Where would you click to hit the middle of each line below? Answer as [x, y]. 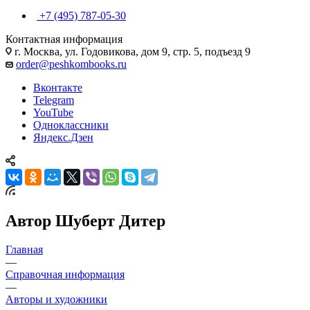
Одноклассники [71, 125]
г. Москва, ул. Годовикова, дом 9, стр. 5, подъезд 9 [131, 51]
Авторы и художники [56, 300]
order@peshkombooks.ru [71, 64]
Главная [24, 250]
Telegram [54, 100]
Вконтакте [58, 87]
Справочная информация [65, 275]
